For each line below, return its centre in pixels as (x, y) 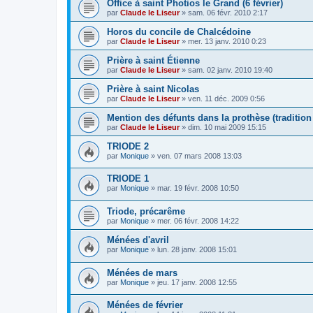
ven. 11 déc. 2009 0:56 (226, 98)
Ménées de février (145, 305)
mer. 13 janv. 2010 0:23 (227, 41)
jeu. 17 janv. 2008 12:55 (197, 282)
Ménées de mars (142, 272)
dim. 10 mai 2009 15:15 (227, 127)
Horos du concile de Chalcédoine (179, 31)
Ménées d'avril (138, 240)
